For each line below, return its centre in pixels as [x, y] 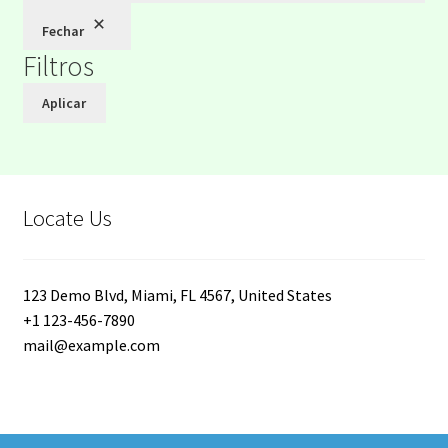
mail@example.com [91, 344]
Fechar [63, 30]
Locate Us [67, 218]
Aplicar [64, 102]
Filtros [58, 66]
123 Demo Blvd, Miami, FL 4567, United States [177, 294]
